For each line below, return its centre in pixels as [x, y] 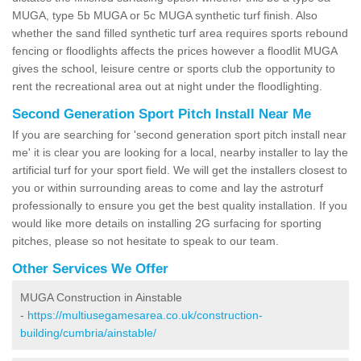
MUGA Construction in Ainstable [101, 297]
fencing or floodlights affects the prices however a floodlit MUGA [174, 50]
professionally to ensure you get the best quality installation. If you [180, 205]
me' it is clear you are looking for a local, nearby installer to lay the [180, 152]
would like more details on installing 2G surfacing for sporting [167, 223]
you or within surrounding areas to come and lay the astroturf [168, 187]
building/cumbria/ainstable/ [88, 332]
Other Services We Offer [90, 268]
